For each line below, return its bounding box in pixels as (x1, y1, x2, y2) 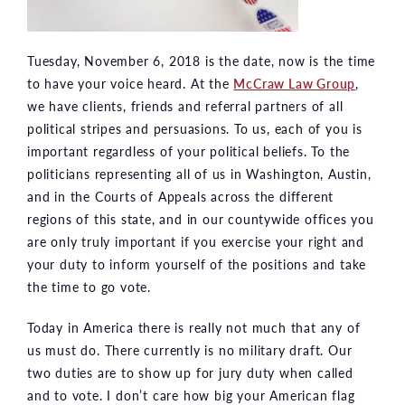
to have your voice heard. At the (27, 73, 234, 92)
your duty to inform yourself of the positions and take (27, 254, 367, 273)
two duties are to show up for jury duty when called (27, 363, 353, 381)
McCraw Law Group (233, 73, 356, 92)
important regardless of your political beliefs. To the (27, 141, 351, 160)
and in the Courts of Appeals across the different (27, 186, 334, 205)
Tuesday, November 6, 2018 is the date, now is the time (27, 51, 376, 70)
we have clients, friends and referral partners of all (27, 96, 344, 115)
